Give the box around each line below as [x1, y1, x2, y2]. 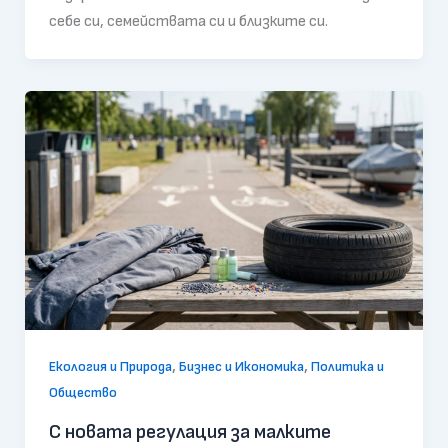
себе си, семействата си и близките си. [48, 12, 328, 32]
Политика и [310, 358, 384, 376]
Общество [48, 384, 117, 402]
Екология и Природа [48, 358, 172, 376]
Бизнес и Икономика [178, 358, 304, 376]
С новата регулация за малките [48, 420, 331, 445]
